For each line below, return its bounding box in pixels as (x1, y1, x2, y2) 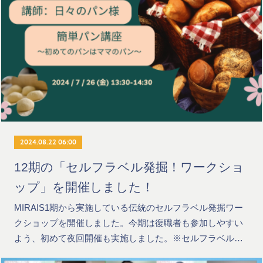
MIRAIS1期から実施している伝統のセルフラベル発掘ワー (14, 203, 244, 213)
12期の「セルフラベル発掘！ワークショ (14, 160, 245, 174)
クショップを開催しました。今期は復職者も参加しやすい (14, 218, 244, 228)
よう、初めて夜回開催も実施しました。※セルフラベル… (14, 233, 244, 243)
